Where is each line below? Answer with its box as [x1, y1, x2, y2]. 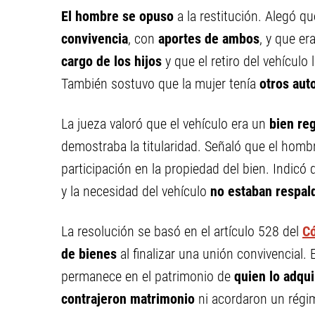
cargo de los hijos [61, 53, 162, 70]
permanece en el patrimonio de [61, 268, 234, 285]
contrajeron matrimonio [61, 290, 195, 307]
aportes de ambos [158, 30, 259, 47]
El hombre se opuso [61, 8, 174, 25]
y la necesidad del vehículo [61, 183, 207, 200]
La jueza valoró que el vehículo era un [61, 115, 269, 132]
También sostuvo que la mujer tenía [61, 75, 259, 92]
